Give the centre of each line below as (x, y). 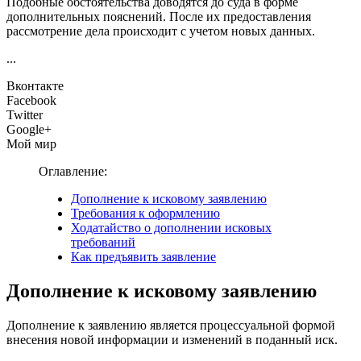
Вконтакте (35, 85)
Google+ (29, 129)
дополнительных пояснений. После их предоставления (159, 16)
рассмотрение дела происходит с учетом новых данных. (161, 31)
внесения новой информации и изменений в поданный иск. (172, 339)
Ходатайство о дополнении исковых (171, 227)
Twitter (25, 114)
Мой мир (31, 143)
